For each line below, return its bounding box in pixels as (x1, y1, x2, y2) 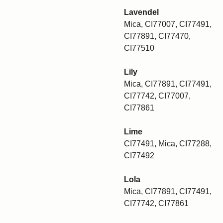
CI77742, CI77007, (124, 92, 191, 100)
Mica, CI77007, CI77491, (124, 20, 212, 28)
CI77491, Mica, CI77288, (124, 139, 212, 148)
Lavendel (124, 8, 159, 16)
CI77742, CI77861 (124, 199, 189, 208)
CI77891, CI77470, (124, 32, 191, 40)
